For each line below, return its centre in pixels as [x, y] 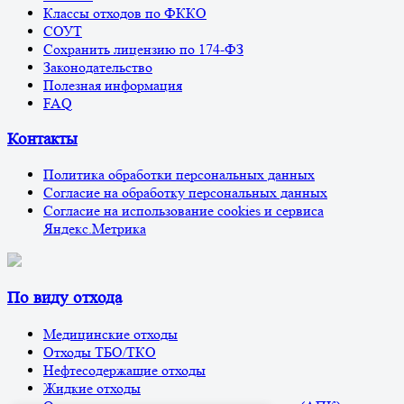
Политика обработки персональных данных [179, 175]
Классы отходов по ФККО [125, 13]
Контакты [42, 139]
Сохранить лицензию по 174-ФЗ [143, 49]
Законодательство [98, 67]
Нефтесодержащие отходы [124, 370]
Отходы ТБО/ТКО [100, 352]
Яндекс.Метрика [95, 229]
